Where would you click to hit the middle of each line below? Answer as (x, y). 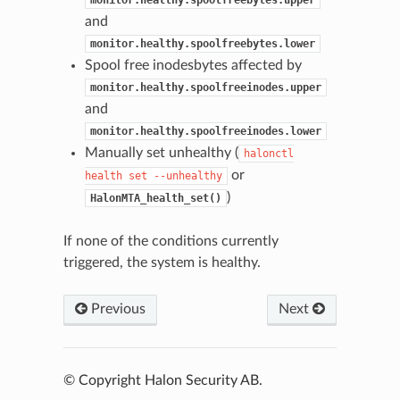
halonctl (268, 154)
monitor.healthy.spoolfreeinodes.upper (205, 88)
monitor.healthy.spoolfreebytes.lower (202, 44)
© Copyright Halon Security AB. (162, 381)
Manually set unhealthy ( (161, 153)
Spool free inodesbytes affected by (193, 66)
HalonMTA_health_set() (155, 199)
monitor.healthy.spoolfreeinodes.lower (205, 132)
